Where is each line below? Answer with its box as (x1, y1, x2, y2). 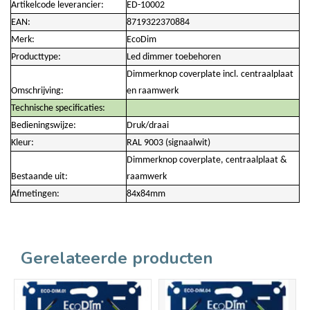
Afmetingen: (11, 188, 60, 199)
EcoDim (127, 34, 156, 45)
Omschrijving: (11, 85, 64, 96)
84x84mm (127, 188, 165, 199)
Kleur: (11, 137, 34, 148)
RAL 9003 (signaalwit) (127, 137, 210, 148)
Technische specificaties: (11, 102, 105, 113)
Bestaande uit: (11, 171, 68, 182)
